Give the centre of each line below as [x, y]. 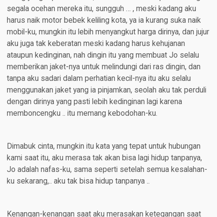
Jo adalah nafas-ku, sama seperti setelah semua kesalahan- [107, 170]
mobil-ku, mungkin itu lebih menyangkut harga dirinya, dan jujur [108, 32]
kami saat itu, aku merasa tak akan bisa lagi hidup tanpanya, [104, 158]
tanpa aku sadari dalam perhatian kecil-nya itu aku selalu [99, 79]
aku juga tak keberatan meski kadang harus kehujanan [96, 44]
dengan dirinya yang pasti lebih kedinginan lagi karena [94, 102]
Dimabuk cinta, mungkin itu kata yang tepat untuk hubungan [103, 147]
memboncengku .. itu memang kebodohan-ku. [82, 114]
